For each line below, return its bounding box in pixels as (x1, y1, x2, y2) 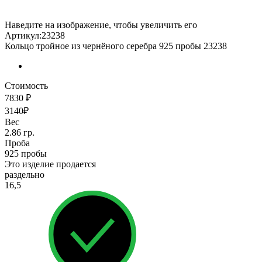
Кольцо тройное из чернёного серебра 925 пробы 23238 (5, 41, 227, 51)
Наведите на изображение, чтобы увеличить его (5, 20, 197, 30)
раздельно (5, 170, 44, 180)
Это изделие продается (5, 159, 96, 169)
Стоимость (5, 81, 48, 91)
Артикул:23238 (5, 30, 65, 40)
